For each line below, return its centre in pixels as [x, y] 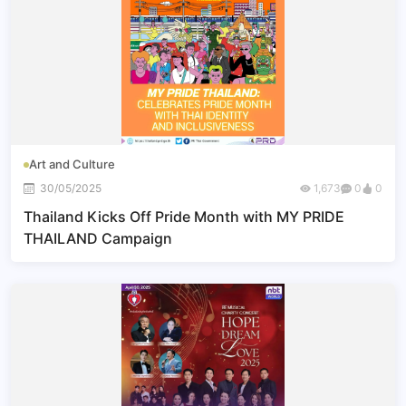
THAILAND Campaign [98, 238]
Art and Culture [72, 164]
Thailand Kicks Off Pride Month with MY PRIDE [184, 217]
